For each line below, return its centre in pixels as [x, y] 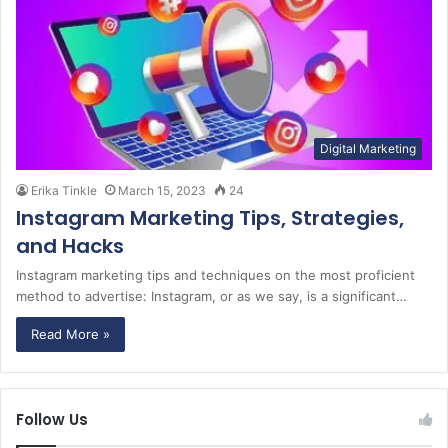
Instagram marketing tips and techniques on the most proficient [215, 274]
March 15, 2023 [162, 190]
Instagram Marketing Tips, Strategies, [210, 217]
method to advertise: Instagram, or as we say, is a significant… [211, 295]
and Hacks [70, 245]
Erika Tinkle [64, 190]
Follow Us [52, 419]
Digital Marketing [368, 148]
